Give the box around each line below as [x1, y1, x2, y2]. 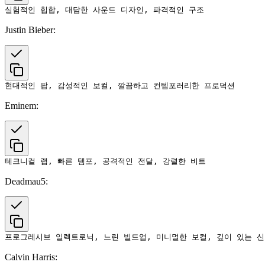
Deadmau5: [5, 176, 48, 186]
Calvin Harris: [5, 251, 57, 262]
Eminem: [5, 100, 38, 111]
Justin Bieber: [5, 24, 56, 35]
